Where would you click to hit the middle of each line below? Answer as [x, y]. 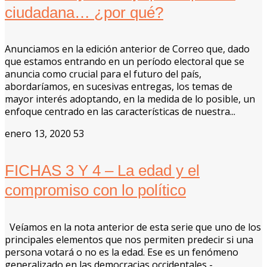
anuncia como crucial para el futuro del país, [103, 74]
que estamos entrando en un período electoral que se [125, 62]
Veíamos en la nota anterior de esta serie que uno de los [133, 227]
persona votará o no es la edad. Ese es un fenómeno [122, 252]
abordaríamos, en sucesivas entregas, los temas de [119, 87]
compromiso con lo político [95, 190]
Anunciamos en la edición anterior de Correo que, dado [127, 49]
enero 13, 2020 [38, 134]
